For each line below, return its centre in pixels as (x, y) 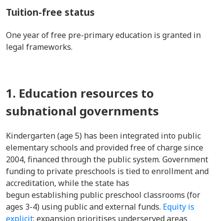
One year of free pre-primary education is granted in (103, 35)
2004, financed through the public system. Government (107, 159)
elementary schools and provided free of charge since (105, 147)
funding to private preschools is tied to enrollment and (107, 171)
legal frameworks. (39, 47)
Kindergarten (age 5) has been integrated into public (103, 136)
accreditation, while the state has (68, 183)
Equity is (179, 207)
